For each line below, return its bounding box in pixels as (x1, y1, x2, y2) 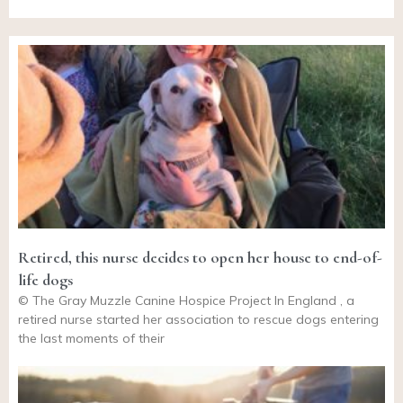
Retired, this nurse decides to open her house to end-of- (18, 247, 382, 268)
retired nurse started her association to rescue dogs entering (18, 311, 379, 328)
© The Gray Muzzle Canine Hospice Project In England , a (18, 292, 354, 309)
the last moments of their (18, 330, 165, 347)
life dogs (18, 270, 73, 291)
